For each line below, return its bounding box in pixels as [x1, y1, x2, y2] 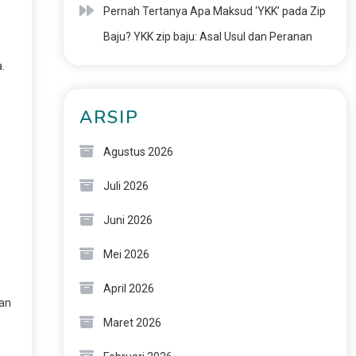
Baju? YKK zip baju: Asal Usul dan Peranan [103, 30, 312, 43]
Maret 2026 [103, 316, 161, 329]
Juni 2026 [103, 214, 153, 226]
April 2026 [103, 282, 154, 295]
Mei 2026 [103, 248, 149, 261]
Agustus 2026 [103, 145, 173, 158]
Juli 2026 [103, 180, 149, 192]
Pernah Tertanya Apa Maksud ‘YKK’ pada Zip [103, 5, 326, 17]
